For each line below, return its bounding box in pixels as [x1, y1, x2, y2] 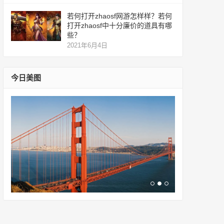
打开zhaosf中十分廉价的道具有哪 [67, 21, 172, 30]
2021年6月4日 [67, 41, 107, 49]
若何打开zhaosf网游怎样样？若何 [67, 12, 172, 20]
